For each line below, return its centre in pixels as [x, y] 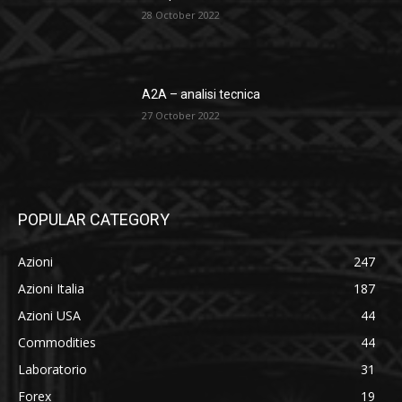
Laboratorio [52, 370]
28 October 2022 [181, 15]
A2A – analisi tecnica [201, 94]
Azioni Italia [51, 289]
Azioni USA [49, 316]
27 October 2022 [181, 115]
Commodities [57, 343]
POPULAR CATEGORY [94, 220]
